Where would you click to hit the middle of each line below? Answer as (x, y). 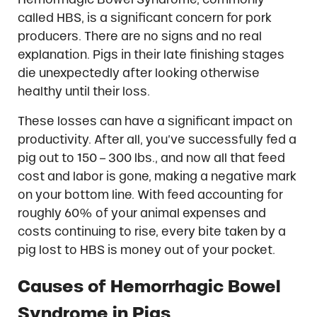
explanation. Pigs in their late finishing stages (151, 55)
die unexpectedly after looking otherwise (138, 73)
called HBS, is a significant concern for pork (144, 18)
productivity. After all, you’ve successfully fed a (157, 140)
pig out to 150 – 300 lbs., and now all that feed (151, 158)
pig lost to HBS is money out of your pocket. (146, 250)
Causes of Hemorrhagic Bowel (149, 287)
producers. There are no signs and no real (139, 36)
